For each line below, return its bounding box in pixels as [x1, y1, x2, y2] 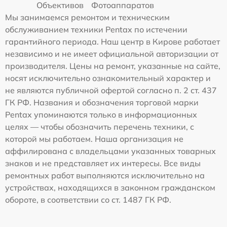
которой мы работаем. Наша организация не [5, 133, 183, 144]
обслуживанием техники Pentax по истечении [5, 24, 187, 34]
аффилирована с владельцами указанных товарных [5, 145, 216, 156]
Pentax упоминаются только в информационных [5, 109, 197, 120]
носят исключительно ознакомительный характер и [5, 72, 211, 83]
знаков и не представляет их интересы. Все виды [5, 158, 201, 168]
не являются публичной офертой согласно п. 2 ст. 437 [5, 85, 217, 95]
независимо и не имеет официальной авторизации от [5, 48, 218, 59]
